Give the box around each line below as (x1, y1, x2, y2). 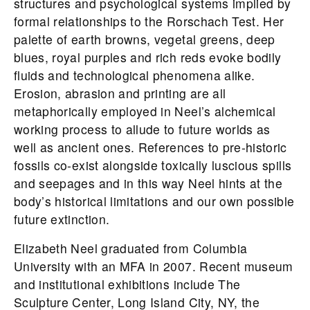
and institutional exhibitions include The (14, 275, 241, 293)
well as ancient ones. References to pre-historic (14, 138, 287, 156)
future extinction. (14, 210, 110, 228)
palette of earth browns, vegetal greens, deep (14, 30, 275, 48)
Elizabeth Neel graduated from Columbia (14, 239, 248, 257)
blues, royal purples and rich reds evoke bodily (14, 48, 282, 66)
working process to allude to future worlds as (14, 120, 271, 138)
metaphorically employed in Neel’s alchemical (14, 102, 276, 120)
